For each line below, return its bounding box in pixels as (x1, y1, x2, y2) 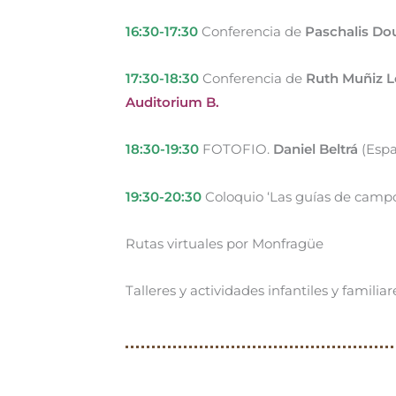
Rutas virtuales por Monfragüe (126, 234, 324, 252)
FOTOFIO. (199, 141, 273, 158)
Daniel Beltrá (273, 141, 358, 158)
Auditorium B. (126, 94, 219, 111)
